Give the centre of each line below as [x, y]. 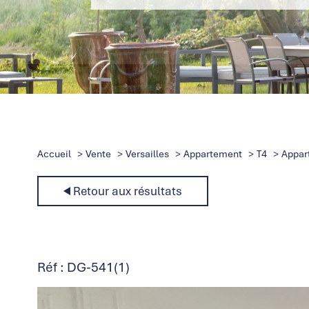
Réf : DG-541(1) [83, 267]
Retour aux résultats [128, 191]
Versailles [147, 154]
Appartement [212, 154]
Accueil [54, 154]
